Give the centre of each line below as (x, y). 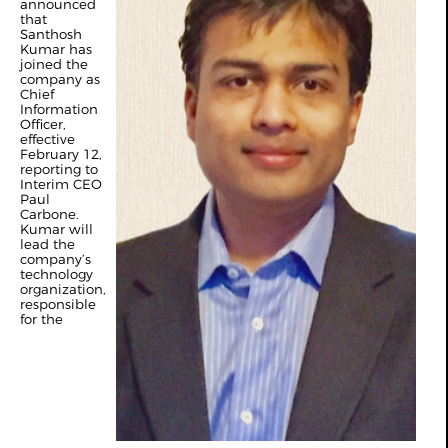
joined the (54, 64)
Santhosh (51, 34)
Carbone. (49, 214)
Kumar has (56, 49)
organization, (63, 289)
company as (60, 79)
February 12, (61, 154)
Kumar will (56, 229)
